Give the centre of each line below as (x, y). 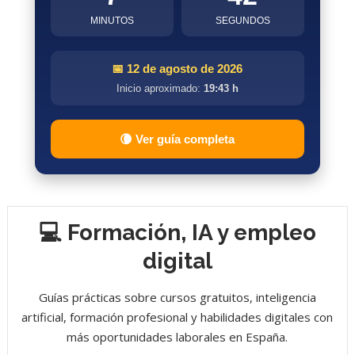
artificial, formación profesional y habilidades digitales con (177, 317)
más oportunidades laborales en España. (177, 336)
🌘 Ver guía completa (177, 139)
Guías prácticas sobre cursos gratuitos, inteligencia (177, 297)
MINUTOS (112, 20)
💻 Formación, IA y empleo (177, 232)
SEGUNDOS (242, 20)
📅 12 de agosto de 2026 (177, 68)
